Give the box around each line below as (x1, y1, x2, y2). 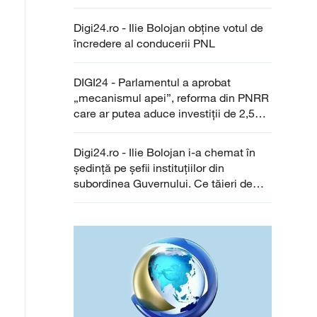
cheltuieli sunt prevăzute (74, 192, 198, 206)
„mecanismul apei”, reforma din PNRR (74, 91, 269, 105)
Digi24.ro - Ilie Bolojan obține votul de (74, 21, 263, 35)
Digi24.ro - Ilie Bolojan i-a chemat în (74, 145, 255, 159)
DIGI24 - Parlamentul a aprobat (74, 75, 231, 89)
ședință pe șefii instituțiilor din (74, 161, 224, 175)
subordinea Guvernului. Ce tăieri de (74, 176, 253, 190)
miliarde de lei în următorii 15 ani (74, 122, 239, 136)
